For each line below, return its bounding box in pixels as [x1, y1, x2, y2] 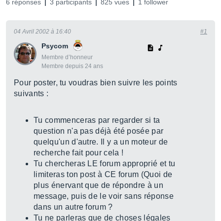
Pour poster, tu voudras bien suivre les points [14, 78, 178, 87]
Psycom [41, 42, 68, 50]
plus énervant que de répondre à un [34, 181, 163, 189]
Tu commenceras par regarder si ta [34, 116, 160, 124]
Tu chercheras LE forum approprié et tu [34, 159, 176, 168]
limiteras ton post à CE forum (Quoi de [34, 170, 173, 179]
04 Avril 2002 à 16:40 [14, 28, 71, 35]
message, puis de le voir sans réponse [34, 192, 174, 200]
